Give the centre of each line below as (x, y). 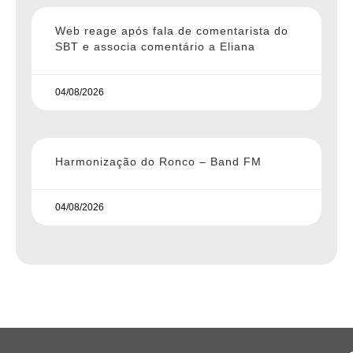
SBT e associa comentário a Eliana (155, 46)
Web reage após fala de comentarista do (172, 30)
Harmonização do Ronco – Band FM (158, 161)
